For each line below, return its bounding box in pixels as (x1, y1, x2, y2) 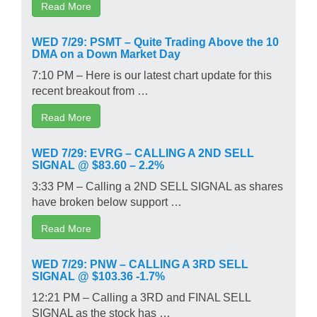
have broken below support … (32, 195, 182, 207)
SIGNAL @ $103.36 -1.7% (32, 269, 165, 281)
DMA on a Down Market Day (32, 47, 180, 59)
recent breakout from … (32, 83, 149, 96)
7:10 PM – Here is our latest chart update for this (32, 68, 272, 80)
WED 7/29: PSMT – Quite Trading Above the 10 (32, 35, 279, 47)
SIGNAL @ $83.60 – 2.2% (32, 158, 164, 170)
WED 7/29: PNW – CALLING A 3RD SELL (32, 257, 248, 269)
